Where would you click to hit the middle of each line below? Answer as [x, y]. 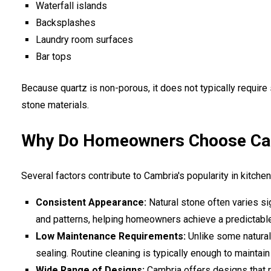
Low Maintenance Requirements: [111, 236]
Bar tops [54, 56]
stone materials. [55, 105]
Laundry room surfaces [84, 39]
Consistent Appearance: [92, 202]
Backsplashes [66, 22]
